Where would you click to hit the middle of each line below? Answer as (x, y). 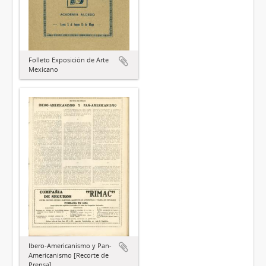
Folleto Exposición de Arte (69, 59)
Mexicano (43, 69)
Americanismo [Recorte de (69, 255)
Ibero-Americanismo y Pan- (70, 246)
